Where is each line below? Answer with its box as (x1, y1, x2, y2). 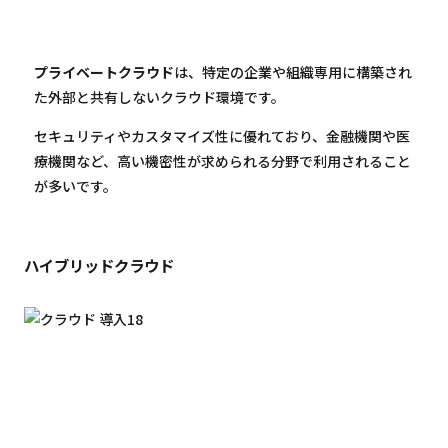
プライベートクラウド (34, 62, 174, 83)
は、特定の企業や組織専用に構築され (174, 62, 412, 83)
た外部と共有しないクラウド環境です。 (34, 87, 285, 108)
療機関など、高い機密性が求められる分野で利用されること (34, 151, 411, 172)
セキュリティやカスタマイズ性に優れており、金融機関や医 (34, 126, 410, 147)
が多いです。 (34, 176, 117, 197)
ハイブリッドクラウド (24, 254, 174, 277)
